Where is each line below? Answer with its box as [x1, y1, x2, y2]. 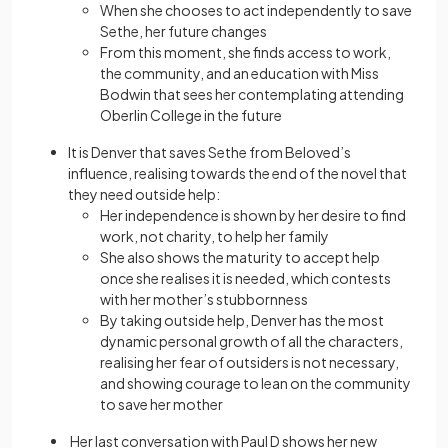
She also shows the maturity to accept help [100, 248, 380, 267]
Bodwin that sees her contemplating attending [100, 85, 404, 104]
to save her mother [100, 395, 223, 414]
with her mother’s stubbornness [100, 290, 310, 309]
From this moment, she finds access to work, [100, 43, 391, 62]
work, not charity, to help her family [100, 227, 329, 246]
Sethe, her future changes [100, 22, 267, 41]
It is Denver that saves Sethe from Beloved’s [68, 143, 351, 162]
